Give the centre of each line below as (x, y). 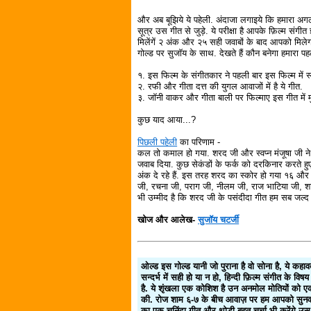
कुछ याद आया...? (167, 119)
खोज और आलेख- (168, 219)
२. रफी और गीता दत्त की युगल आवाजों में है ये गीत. (220, 86)
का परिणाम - (199, 142)
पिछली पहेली (158, 142)
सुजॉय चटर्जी (219, 219)
